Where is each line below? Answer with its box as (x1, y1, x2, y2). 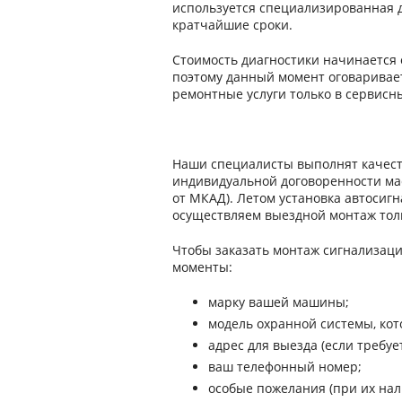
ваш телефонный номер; (208, 358, 362, 376)
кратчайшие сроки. (172, 16, 293, 34)
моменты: (172, 258, 232, 276)
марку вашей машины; (208, 293, 349, 311)
